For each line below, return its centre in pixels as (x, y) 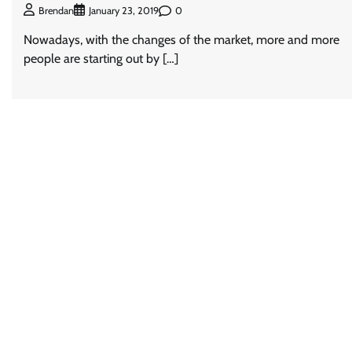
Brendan (56, 11)
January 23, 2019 (124, 11)
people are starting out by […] (101, 59)
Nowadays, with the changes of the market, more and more (181, 40)
